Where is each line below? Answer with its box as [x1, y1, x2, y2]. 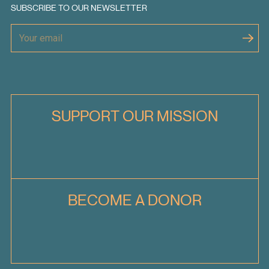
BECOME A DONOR [67, 191, 202, 210]
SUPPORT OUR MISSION [51, 106, 218, 125]
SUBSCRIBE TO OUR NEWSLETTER [10, 3, 147, 14]
